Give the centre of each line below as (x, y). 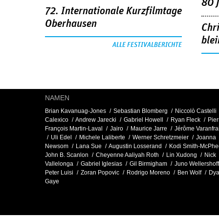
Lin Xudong (182, 155)
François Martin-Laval (74, 129)
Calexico (57, 120)
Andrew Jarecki (96, 120)
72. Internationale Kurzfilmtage (113, 11)
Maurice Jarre (149, 129)
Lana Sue (89, 146)
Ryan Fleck (186, 120)
